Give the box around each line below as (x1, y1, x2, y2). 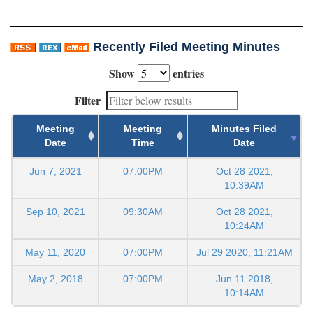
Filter (75, 92, 101, 109)
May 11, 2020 (25, 247, 85, 259)
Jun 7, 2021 (29, 166, 82, 177)
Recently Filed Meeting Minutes (93, 40, 280, 54)
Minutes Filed (212, 123, 277, 135)
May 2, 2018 (27, 273, 83, 285)
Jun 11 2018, (215, 273, 273, 285)
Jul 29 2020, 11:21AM (196, 247, 293, 259)
